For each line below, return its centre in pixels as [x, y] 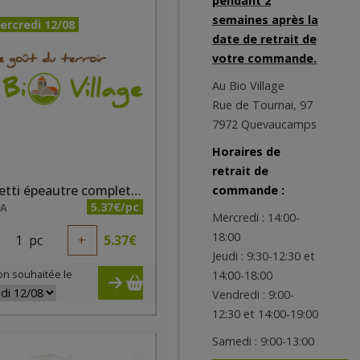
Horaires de [246, 151]
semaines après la [265, 20]
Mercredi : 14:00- [256, 217]
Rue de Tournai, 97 [262, 105]
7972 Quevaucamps [264, 124]
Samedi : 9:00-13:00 [263, 341]
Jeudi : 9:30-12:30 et [264, 256]
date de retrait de [264, 39]
